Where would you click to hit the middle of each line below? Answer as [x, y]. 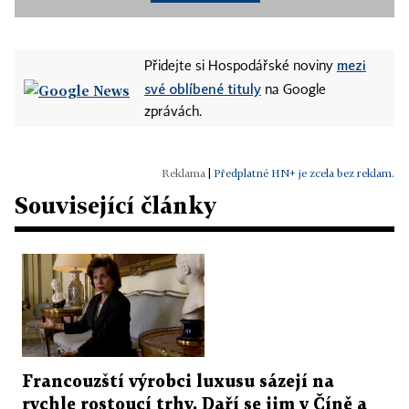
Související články [115, 205]
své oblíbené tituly [203, 89]
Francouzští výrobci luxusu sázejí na [178, 382]
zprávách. [173, 112]
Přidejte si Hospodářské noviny [241, 67]
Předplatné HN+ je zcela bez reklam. [304, 173]
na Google [294, 90]
